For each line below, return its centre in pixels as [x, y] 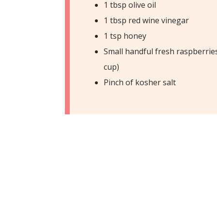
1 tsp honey [125, 36]
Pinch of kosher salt [140, 82]
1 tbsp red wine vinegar [147, 20]
